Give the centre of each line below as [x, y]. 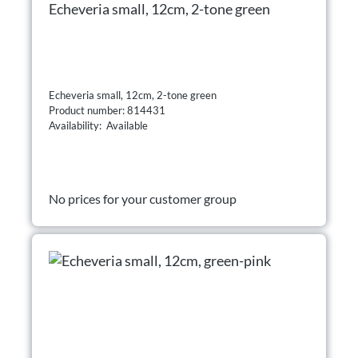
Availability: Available [98, 126]
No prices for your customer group [143, 199]
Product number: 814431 [108, 111]
